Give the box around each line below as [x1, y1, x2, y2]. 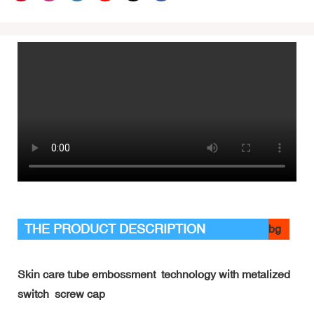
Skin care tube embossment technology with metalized [18, 267, 290, 280]
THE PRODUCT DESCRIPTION [25, 221, 205, 236]
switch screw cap [18, 287, 108, 300]
